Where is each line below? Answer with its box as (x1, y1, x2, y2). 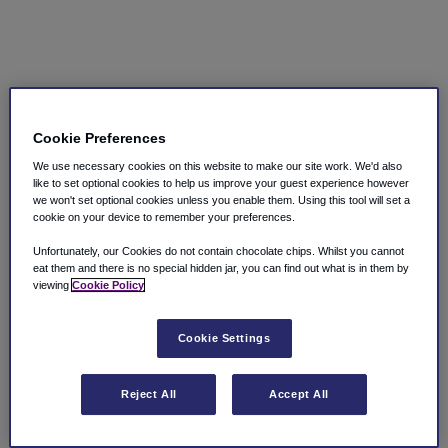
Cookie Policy (72, 279, 145, 292)
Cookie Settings (177, 332, 271, 345)
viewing (33, 279, 73, 292)
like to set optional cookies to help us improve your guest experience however (33, 177, 410, 190)
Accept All (269, 388, 330, 401)
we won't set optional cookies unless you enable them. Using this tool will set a (33, 194, 411, 207)
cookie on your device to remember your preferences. (33, 211, 296, 224)
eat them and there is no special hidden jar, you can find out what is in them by (33, 262, 410, 275)
